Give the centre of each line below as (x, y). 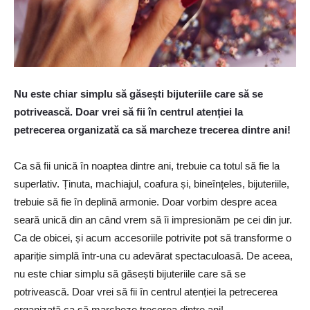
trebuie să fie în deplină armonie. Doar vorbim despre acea (145, 201)
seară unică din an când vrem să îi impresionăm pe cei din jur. (153, 219)
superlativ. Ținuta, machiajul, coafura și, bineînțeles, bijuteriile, (152, 183)
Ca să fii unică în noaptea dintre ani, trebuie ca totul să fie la (147, 165)
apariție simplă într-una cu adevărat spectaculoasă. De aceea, (153, 255)
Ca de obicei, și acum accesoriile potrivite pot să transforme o (153, 237)
